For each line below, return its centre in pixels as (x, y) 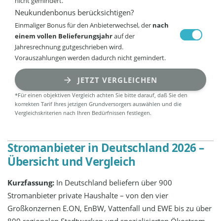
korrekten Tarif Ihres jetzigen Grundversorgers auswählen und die (98, 104)
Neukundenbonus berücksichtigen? (74, 13)
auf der (124, 36)
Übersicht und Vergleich (72, 162)
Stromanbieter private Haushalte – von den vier (88, 196)
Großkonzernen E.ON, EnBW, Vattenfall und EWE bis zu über (110, 208)
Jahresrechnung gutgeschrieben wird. (69, 47)
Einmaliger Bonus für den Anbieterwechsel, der (84, 25)
